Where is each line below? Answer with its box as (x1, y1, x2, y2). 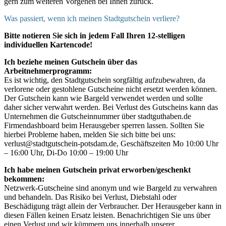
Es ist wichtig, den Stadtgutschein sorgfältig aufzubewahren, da (4, 76, 205, 85)
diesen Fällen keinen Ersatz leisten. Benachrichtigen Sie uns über (4, 211, 210, 220)
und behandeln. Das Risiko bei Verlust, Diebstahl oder (4, 193, 177, 202)
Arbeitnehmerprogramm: (4, 67, 92, 76)
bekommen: (4, 175, 44, 184)
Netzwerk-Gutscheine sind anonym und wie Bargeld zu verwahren (4, 184, 217, 193)
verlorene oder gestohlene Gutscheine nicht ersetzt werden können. (4, 85, 217, 94)
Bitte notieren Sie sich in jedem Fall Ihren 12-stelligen (4, 31, 185, 40)
